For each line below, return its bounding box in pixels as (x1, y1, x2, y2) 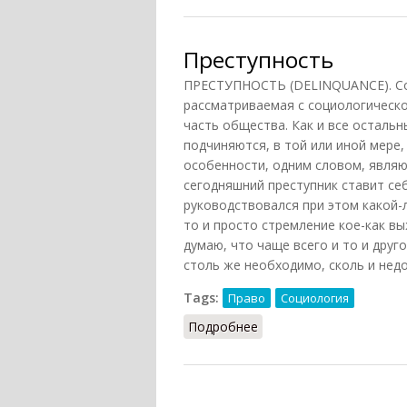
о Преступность (258, 318, 357, 336)
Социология (281, 290, 349, 307)
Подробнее (188, 318, 258, 336)
